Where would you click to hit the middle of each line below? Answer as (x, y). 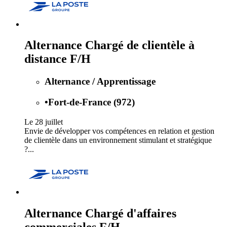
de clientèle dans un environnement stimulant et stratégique (118, 140)
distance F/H (58, 59)
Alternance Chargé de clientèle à (109, 45)
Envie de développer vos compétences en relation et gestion (119, 131)
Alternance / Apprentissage (100, 82)
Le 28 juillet (44, 122)
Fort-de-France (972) (91, 102)
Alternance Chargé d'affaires (100, 213)
